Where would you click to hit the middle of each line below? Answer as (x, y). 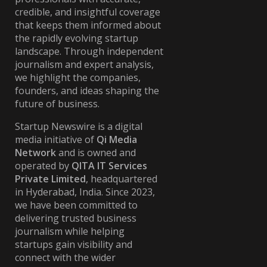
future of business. (57, 104)
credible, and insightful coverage (88, 12)
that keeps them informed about (88, 25)
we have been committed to (76, 205)
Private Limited (50, 179)
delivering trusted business (76, 218)
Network (35, 153)
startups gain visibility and (74, 245)
